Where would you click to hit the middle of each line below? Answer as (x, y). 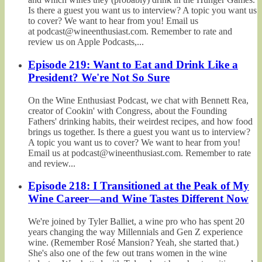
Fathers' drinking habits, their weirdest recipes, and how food (140, 121)
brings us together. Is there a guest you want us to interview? (139, 132)
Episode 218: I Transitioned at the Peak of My (139, 186)
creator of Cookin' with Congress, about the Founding (127, 111)
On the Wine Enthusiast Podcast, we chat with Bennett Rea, (138, 100)
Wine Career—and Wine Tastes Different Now (138, 199)
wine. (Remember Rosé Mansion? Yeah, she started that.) (133, 243)
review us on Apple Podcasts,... (86, 42)
